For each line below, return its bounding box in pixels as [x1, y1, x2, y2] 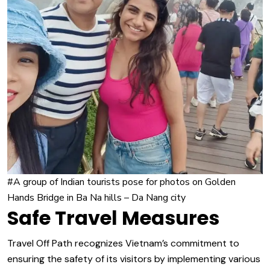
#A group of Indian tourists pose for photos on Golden [7, 175, 236, 189]
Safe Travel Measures [7, 204, 219, 231]
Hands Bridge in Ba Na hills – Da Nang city [7, 191, 186, 204]
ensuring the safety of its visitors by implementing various [7, 253, 260, 265]
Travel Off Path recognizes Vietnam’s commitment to [7, 237, 239, 250]
